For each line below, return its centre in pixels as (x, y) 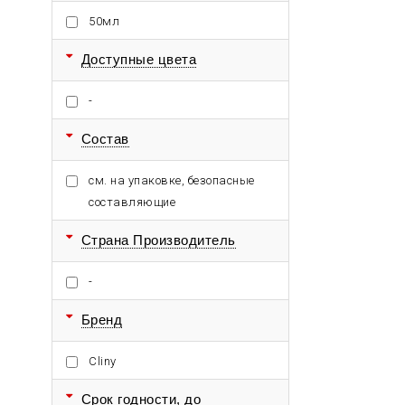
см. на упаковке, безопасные (172, 180)
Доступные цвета (138, 59)
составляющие (132, 202)
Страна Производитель (158, 240)
